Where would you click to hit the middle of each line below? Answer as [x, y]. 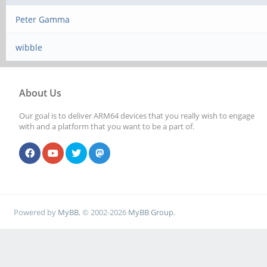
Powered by [36, 212]
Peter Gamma [43, 19]
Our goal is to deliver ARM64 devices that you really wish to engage [137, 116]
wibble [29, 47]
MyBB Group [151, 212]
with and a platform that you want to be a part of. [107, 126]
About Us [40, 93]
